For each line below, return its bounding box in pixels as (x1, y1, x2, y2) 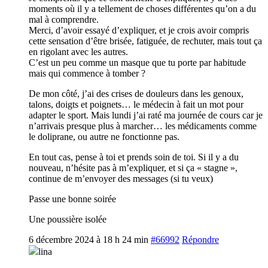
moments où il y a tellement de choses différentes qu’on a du (29, 3, 256, 14)
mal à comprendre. (29, 14, 99, 25)
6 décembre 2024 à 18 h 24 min (29, 234, 148, 245)
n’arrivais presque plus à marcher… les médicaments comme (29, 120, 257, 131)
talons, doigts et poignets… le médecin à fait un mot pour (29, 99, 243, 109)
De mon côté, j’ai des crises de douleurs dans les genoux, (29, 88, 243, 99)
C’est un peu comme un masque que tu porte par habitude (29, 57, 246, 68)
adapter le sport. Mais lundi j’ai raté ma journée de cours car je (29, 109, 263, 120)
